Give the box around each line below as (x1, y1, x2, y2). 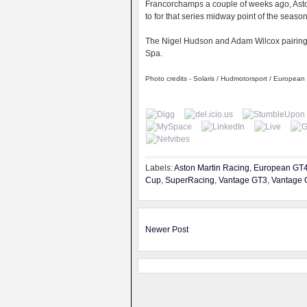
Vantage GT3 (219, 175, 267, 185)
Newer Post (145, 225, 188, 234)
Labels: (145, 163, 174, 173)
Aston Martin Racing (174, 163, 249, 173)
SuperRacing (165, 175, 214, 185)
